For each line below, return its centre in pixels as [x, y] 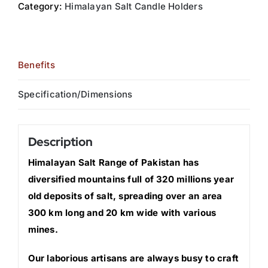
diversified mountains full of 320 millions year [131, 179]
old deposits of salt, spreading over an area [125, 196]
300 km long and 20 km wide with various [122, 212]
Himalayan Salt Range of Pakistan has [113, 162]
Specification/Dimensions [75, 95]
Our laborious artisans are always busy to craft [133, 258]
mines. [43, 229]
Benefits [36, 65]
